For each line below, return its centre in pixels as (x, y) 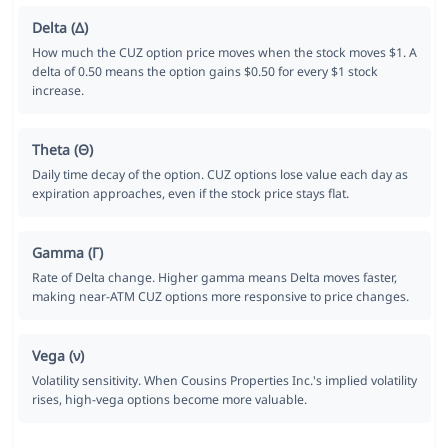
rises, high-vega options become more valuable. (169, 400)
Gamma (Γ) (67, 253)
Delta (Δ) (59, 28)
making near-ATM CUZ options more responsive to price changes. (220, 297)
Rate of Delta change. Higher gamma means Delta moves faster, (214, 278)
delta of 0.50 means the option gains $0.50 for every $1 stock (204, 72)
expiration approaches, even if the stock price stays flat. (190, 194)
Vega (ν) (57, 356)
